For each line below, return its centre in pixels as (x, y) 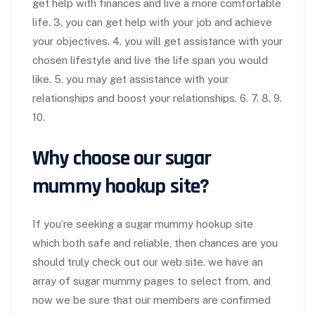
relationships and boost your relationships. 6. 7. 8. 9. (157, 98)
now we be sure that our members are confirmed (152, 300)
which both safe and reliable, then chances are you (155, 243)
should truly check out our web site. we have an (148, 262)
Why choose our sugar (122, 159)
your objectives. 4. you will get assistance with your (157, 41)
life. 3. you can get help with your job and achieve (152, 22)
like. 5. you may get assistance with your (130, 79)
